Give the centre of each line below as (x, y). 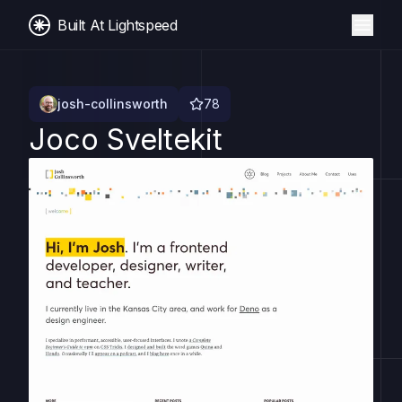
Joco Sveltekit (126, 140)
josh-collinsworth (113, 104)
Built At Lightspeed (118, 25)
